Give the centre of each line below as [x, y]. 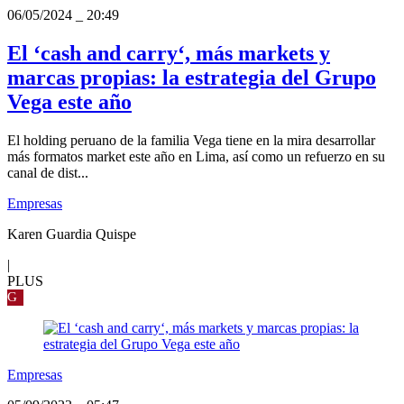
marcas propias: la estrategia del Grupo [192, 78]
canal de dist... [48, 173]
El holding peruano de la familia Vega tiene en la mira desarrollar [191, 141]
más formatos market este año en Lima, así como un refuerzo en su [196, 157]
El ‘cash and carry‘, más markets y [169, 54]
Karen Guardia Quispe [72, 234]
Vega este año [69, 102]
